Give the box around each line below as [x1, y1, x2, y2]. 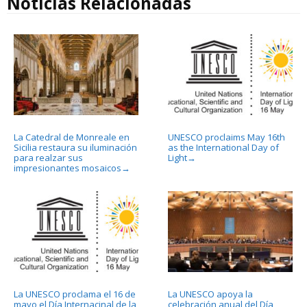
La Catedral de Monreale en [14, 130, 130, 143]
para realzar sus [14, 151, 83, 164]
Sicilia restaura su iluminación [14, 140, 137, 153]
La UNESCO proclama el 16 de [14, 287, 136, 300]
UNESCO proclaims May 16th [167, 130, 285, 143]
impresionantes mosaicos [14, 161, 121, 174]
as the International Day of [167, 140, 279, 153]
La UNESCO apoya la [167, 287, 253, 300]
